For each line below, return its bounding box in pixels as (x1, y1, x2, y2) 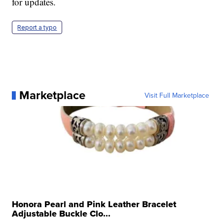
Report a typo (17, 24, 57, 32)
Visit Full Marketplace (144, 90, 209, 101)
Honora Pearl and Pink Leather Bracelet (12, 198, 177, 211)
